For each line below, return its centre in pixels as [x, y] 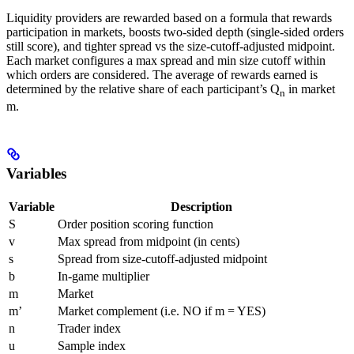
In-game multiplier [104, 277]
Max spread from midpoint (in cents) [149, 242]
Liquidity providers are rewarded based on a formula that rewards [169, 18]
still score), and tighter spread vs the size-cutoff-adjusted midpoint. [171, 47]
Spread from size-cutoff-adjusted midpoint [162, 259]
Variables [36, 174]
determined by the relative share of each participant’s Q [143, 89]
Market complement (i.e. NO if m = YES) [162, 311]
